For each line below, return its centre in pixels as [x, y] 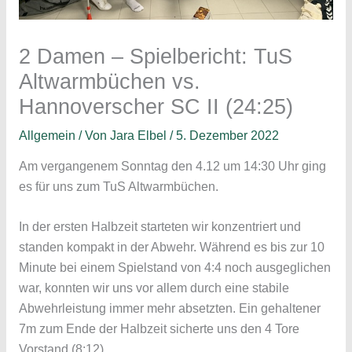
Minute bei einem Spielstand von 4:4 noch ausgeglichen [174, 267]
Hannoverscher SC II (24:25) [156, 106]
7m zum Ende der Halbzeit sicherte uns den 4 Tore [159, 328]
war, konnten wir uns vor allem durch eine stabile [154, 288]
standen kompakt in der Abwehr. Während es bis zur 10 [171, 247]
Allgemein [47, 135]
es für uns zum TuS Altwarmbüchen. [120, 187]
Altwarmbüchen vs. [109, 81]
